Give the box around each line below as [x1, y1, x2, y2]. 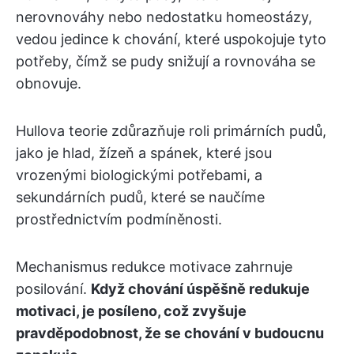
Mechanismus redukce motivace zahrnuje [16, 258, 292, 276]
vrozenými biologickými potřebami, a [16, 167, 262, 184]
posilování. [16, 281, 91, 298]
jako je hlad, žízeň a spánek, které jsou [16, 145, 272, 162]
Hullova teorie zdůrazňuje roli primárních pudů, [16, 122, 326, 140]
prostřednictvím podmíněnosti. [16, 211, 222, 228]
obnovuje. [16, 75, 81, 92]
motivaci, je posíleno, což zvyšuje [16, 303, 247, 320]
